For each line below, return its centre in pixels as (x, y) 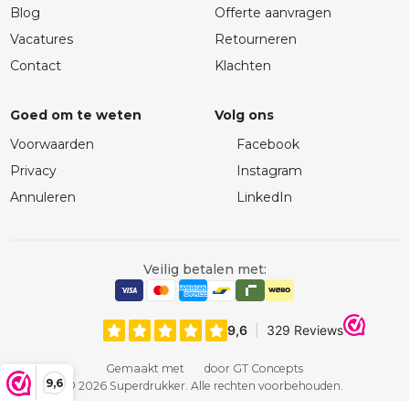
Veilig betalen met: (204, 270)
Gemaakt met (147, 369)
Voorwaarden (52, 145)
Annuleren (42, 198)
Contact (35, 66)
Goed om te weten (75, 115)
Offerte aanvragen (273, 13)
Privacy (33, 171)
